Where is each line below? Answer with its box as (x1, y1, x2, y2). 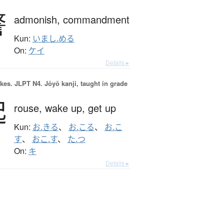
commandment (62, 12, 129, 27)
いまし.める (32, 33, 74, 44)
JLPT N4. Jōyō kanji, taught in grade (12, 78, 127, 88)
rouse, (13, 100, 45, 115)
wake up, (44, 100, 88, 115)
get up (87, 100, 116, 115)
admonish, (13, 12, 63, 27)
